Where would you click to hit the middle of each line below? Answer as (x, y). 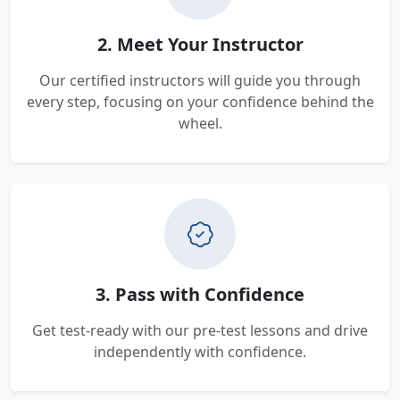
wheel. (200, 123)
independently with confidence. (200, 352)
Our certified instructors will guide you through (200, 80)
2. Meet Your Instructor (200, 44)
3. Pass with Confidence (200, 294)
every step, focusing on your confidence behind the (200, 102)
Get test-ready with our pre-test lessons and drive (200, 330)
